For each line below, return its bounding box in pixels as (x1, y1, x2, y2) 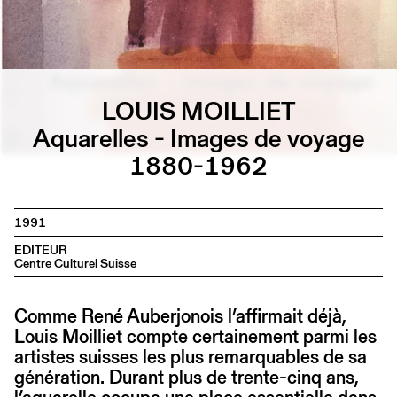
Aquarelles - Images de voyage (32, 121, 365, 157)
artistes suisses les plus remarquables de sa (14, 344, 367, 370)
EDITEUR (14, 241, 67, 260)
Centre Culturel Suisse (14, 254, 136, 273)
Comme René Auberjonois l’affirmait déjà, (14, 303, 346, 330)
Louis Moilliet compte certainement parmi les (14, 323, 377, 350)
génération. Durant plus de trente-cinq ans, (14, 364, 359, 391)
